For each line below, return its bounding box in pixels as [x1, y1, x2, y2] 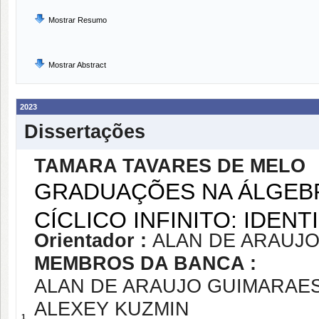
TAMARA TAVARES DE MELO [34, 155, 305, 177]
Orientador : [34, 230, 152, 251]
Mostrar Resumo [48, 16, 107, 24]
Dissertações [24, 121, 145, 142]
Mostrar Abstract [48, 61, 106, 69]
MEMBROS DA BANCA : [34, 253, 256, 274]
